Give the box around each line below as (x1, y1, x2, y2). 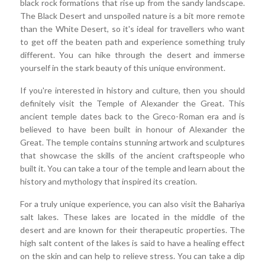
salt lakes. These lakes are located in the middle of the (20, 212, 245, 222)
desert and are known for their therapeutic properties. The (20, 225, 245, 235)
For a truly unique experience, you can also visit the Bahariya (20, 199, 245, 209)
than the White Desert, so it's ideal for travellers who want (20, 24, 245, 34)
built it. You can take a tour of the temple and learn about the (20, 163, 245, 174)
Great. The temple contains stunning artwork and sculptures (20, 137, 245, 148)
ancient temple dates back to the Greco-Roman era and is (20, 111, 245, 122)
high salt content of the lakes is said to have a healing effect (20, 238, 245, 248)
